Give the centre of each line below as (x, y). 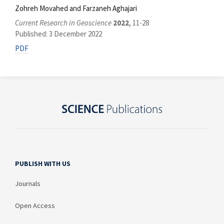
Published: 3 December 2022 (58, 34)
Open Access (35, 206)
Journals (28, 184)
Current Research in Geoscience (63, 23)
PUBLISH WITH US (43, 164)
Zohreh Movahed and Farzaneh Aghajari (76, 8)
